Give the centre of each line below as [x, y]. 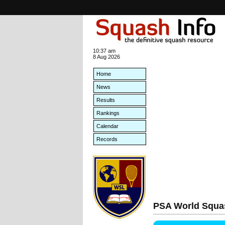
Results [106, 100]
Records [107, 139]
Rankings [108, 113]
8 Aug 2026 [106, 57]
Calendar [107, 126]
